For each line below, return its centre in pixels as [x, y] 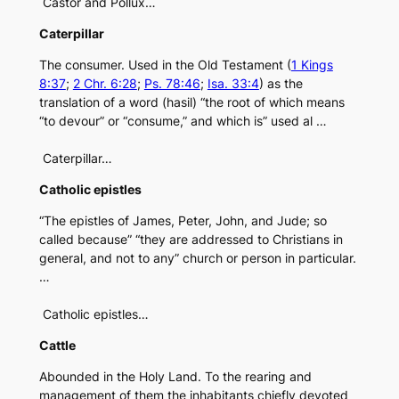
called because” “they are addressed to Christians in [191, 240]
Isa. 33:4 [233, 84]
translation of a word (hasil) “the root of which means [191, 102]
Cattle [57, 346]
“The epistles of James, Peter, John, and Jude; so [183, 221]
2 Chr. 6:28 [105, 84]
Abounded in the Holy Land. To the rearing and [175, 377]
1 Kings [312, 65]
